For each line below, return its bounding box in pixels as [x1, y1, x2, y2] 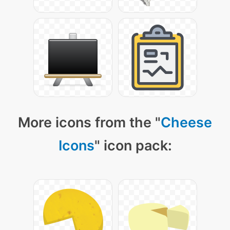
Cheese [161, 114, 212, 131]
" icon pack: [94, 137, 172, 154]
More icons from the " [18, 114, 161, 131]
